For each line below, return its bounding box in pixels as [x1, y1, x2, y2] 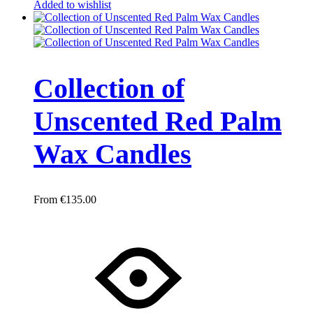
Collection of [34, 73, 184, 105]
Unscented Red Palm [34, 105, 282, 138]
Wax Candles [34, 138, 191, 170]
